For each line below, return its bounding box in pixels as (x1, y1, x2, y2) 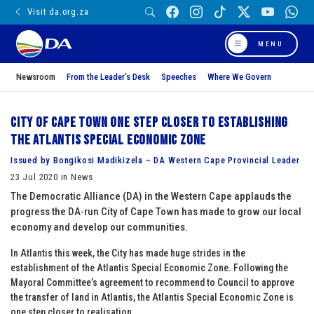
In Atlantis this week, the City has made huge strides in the (11, 247, 245, 259)
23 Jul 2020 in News (11, 171, 94, 182)
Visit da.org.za (27, 6, 89, 18)
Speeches (161, 71, 196, 82)
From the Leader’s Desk (67, 71, 150, 82)
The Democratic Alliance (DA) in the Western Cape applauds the (11, 189, 292, 203)
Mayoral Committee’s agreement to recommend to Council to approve (11, 276, 294, 288)
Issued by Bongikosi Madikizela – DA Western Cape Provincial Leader (11, 154, 300, 165)
